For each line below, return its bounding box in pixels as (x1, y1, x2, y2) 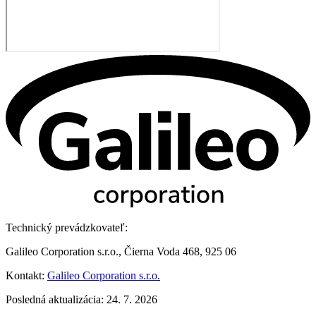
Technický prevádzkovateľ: (6, 221, 128, 234)
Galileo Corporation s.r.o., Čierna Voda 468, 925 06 (6, 245, 236, 258)
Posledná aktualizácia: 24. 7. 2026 (6, 293, 157, 306)
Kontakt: (6, 269, 47, 282)
